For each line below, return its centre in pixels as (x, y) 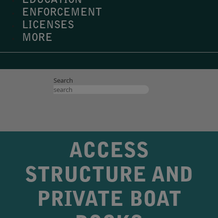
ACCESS (109, 152)
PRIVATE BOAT (109, 201)
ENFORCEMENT (62, 13)
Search (63, 80)
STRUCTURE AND (109, 177)
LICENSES (48, 26)
